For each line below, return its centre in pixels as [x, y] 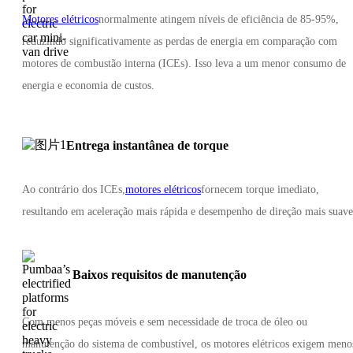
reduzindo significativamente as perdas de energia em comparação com [180, 41]
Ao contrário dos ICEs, [74, 189]
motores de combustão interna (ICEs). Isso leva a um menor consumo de [184, 63]
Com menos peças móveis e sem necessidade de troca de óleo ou [165, 321]
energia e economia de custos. [88, 85]
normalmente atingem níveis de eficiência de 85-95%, [219, 19]
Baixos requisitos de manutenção [160, 274]
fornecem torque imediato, [260, 189]
